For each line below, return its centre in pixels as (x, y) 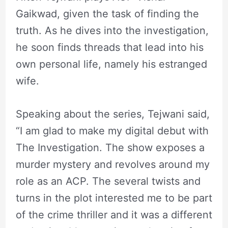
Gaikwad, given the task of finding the (107, 14)
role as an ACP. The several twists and (108, 181)
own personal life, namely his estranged (111, 64)
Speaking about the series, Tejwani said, (112, 114)
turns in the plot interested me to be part (114, 198)
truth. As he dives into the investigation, (112, 31)
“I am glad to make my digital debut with (112, 131)
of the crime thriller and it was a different (114, 215)
